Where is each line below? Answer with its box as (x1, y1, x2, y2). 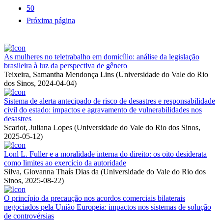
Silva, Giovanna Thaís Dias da (4, 167, 99, 176)
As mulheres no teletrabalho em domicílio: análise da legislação (4, 52, 199, 61)
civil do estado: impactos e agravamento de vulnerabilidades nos (4, 105, 202, 114)
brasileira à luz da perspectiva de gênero (4, 61, 127, 70)
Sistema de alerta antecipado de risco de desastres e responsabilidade (4, 96, 215, 105)
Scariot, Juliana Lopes (4, 123, 72, 132)
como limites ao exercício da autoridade (4, 158, 126, 167)
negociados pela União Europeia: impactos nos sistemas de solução (4, 202, 211, 211)
